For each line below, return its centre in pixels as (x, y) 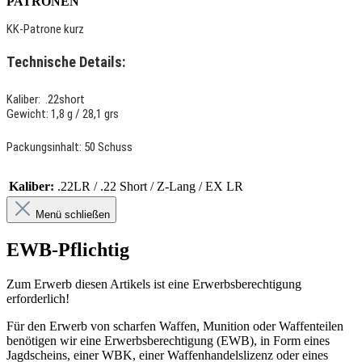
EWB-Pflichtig (68, 250)
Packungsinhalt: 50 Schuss (69, 147)
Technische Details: (66, 62)
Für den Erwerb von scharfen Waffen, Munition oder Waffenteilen (175, 326)
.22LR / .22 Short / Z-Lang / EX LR (150, 187)
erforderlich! (40, 299)
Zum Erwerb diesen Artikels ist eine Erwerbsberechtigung (154, 284)
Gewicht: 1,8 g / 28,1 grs (63, 114)
